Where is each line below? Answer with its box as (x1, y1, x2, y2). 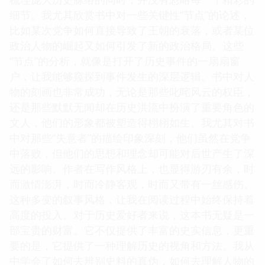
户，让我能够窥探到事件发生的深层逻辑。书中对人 (9, 69, 254, 83)
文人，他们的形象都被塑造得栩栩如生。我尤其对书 (9, 115, 254, 130)
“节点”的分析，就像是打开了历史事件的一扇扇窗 (9, 53, 240, 68)
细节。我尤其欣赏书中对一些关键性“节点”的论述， (9, 7, 251, 22)
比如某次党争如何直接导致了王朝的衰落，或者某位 (9, 22, 254, 37)
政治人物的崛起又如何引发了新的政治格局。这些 (9, 38, 244, 53)
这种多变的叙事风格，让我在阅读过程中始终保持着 (9, 192, 254, 206)
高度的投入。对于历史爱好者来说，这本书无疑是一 (9, 207, 254, 222)
